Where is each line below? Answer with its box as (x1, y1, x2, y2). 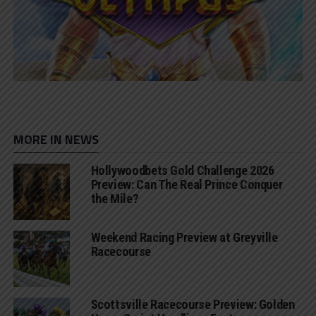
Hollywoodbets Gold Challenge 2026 (90, 163, 274, 178)
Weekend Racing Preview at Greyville (90, 230, 278, 245)
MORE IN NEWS (13, 130, 99, 150)
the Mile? (90, 191, 139, 207)
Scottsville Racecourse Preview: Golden (90, 297, 295, 312)
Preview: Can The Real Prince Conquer (90, 177, 283, 193)
